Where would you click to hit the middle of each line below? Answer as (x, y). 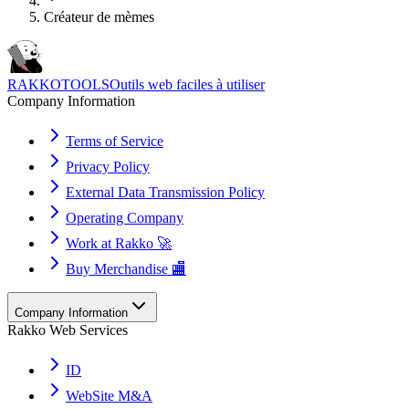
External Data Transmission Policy (165, 193)
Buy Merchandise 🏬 (126, 269)
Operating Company (125, 218)
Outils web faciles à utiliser (187, 85)
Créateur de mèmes (99, 17)
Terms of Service (115, 142)
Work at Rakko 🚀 (119, 244)
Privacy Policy (108, 167)
